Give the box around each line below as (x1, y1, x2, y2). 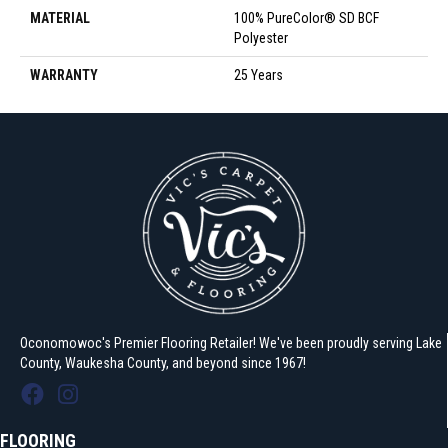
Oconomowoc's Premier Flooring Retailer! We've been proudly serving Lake (20, 335, 442, 352)
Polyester (234, 30, 288, 47)
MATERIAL (30, 10, 90, 27)
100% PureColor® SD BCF (234, 10, 379, 27)
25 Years (234, 67, 283, 84)
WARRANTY (30, 67, 98, 84)
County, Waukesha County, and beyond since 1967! (20, 355, 306, 372)
